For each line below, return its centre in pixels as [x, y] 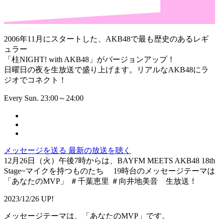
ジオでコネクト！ [35, 80]
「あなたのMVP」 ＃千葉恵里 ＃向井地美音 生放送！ [100, 181]
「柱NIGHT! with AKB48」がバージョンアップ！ [89, 60]
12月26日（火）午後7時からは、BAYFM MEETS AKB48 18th [109, 161]
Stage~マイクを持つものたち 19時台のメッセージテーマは [109, 171]
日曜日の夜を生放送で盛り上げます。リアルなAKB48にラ [106, 70]
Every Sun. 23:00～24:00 [44, 98]
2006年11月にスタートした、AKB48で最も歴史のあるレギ [106, 39]
